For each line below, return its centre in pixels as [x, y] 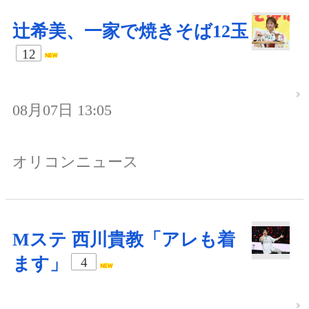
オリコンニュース [76, 162]
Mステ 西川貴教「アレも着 [124, 240]
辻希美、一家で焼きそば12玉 [130, 31]
